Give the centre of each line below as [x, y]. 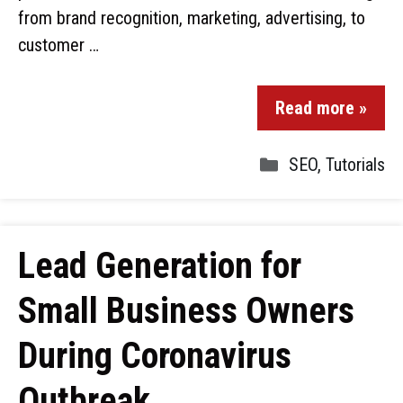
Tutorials [355, 165]
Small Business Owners [186, 311]
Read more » [321, 108]
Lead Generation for [160, 266]
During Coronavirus [155, 356]
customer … [58, 45]
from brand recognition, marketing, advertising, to [192, 18]
